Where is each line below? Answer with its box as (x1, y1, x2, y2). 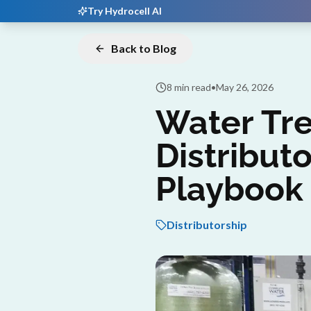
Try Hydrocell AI (87, 5, 162, 17)
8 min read (167, 81, 211, 93)
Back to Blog (111, 42, 176, 55)
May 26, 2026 (216, 81, 274, 93)
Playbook (155, 169, 303, 208)
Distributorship (167, 218, 247, 231)
